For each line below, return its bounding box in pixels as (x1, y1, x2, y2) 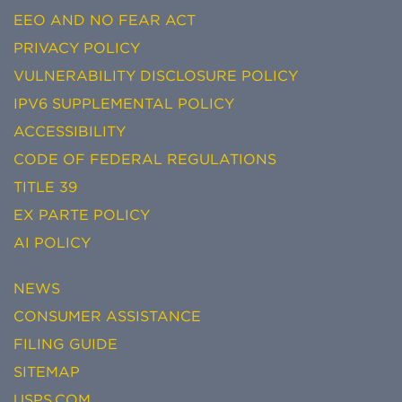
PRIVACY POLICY (13, 39, 140, 57)
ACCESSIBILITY (13, 123, 126, 140)
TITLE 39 (13, 179, 77, 196)
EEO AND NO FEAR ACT (13, 12, 196, 29)
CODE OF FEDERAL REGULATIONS (13, 151, 276, 168)
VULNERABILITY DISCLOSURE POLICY (13, 67, 298, 84)
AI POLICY (13, 234, 91, 251)
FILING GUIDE (13, 336, 118, 353)
